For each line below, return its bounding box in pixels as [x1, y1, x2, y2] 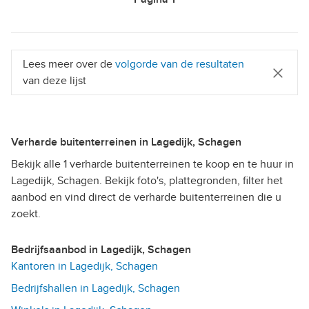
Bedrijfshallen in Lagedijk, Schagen [11, 281, 180, 296]
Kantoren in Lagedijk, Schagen [11, 259, 158, 274]
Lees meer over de [23, 57, 115, 72]
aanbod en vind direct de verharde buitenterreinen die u [11, 190, 281, 205]
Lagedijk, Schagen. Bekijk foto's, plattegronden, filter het [11, 174, 283, 188]
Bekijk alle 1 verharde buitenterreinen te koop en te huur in [11, 157, 294, 172]
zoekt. [11, 207, 41, 221]
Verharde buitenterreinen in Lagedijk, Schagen [18, 135, 241, 150]
